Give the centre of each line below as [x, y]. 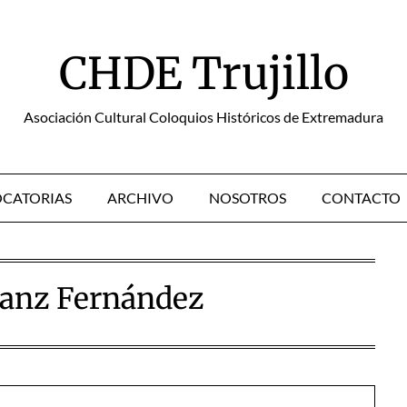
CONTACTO [361, 198]
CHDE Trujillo [203, 74]
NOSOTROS [248, 198]
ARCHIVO [140, 198]
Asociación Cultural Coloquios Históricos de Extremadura [203, 117]
